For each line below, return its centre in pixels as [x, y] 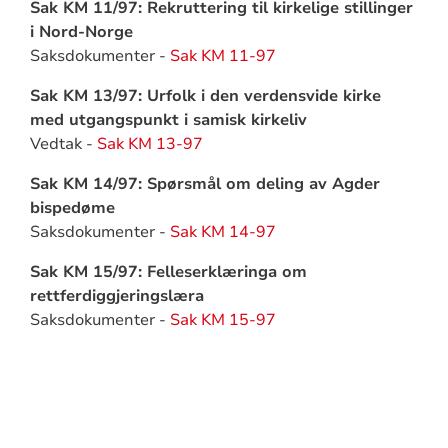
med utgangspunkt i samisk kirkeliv [168, 120]
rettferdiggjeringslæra [116, 296]
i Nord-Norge [81, 32]
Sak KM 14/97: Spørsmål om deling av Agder [204, 184]
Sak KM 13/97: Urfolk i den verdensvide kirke [205, 96]
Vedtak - [63, 144]
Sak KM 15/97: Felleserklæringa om [168, 272]
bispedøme [72, 208]
